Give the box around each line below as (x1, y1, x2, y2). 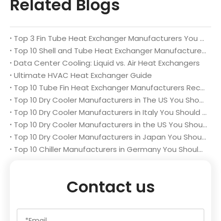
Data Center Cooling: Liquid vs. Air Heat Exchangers (14, 57, 200, 68)
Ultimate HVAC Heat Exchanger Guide (14, 70, 152, 80)
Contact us (66, 175, 155, 198)
